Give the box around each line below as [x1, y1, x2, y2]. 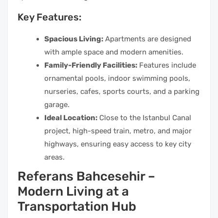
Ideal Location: [44, 113, 97, 122]
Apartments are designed [103, 34, 191, 43]
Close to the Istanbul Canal [97, 113, 191, 122]
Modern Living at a [18, 183, 129, 199]
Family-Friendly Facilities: [44, 60, 137, 70]
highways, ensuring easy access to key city [44, 139, 191, 148]
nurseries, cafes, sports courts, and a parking [44, 87, 200, 96]
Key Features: [18, 11, 81, 23]
